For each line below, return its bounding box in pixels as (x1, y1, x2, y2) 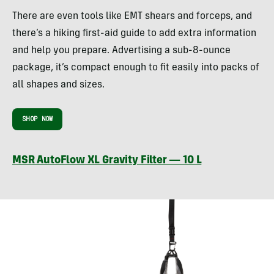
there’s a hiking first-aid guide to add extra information (12, 28, 256, 39)
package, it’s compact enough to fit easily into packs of (12, 62, 259, 73)
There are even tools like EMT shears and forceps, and (12, 11, 252, 21)
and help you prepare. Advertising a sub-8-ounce (12, 45, 231, 56)
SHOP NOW (22, 114, 53, 123)
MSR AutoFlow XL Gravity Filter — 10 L (12, 155, 202, 166)
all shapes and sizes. (12, 80, 105, 90)
